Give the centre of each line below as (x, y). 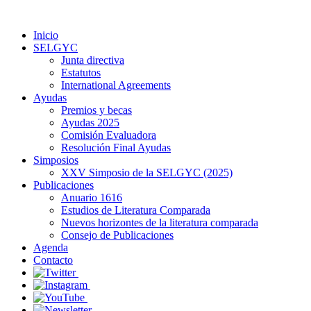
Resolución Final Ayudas (116, 148)
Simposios (56, 160)
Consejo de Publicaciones (117, 235)
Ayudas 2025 (90, 123)
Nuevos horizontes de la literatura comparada (160, 222)
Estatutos (81, 73)
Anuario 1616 (92, 197)
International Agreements (116, 85)
